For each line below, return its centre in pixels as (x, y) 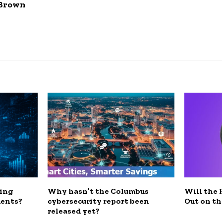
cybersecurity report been (99, 201)
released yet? (74, 211)
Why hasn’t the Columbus (98, 191)
